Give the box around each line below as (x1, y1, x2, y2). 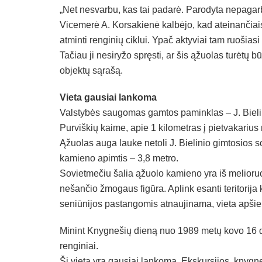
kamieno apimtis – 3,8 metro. (60, 153, 178, 164)
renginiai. (60, 241, 98, 251)
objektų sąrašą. (60, 65, 123, 76)
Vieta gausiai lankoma (60, 92, 157, 103)
